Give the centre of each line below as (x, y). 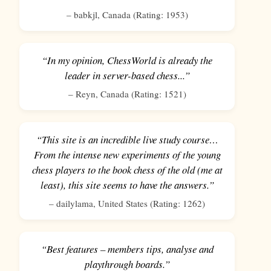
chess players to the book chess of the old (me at (127, 170)
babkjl (85, 15)
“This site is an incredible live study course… (127, 140)
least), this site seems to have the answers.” (127, 185)
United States (123, 204)
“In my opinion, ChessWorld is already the (127, 60)
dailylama (75, 204)
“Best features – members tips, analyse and (127, 249)
